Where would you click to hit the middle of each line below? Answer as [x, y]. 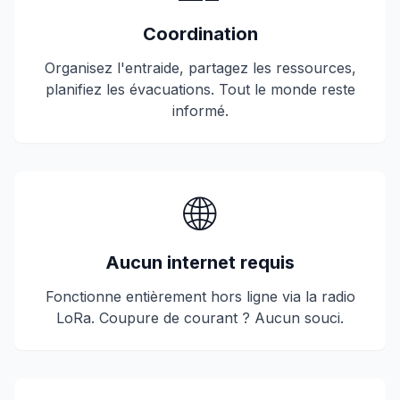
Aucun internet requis [200, 262]
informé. [200, 111]
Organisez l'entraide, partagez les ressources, [200, 68]
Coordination [200, 34]
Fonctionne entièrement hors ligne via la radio [200, 296]
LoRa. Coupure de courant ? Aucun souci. [200, 318]
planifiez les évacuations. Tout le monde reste [200, 89]
